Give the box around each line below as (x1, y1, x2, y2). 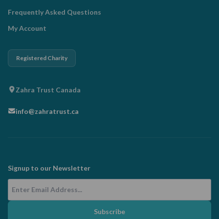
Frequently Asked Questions (8, 8, 101, 16)
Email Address (7, 179, 61, 190)
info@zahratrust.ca (16, 107, 79, 115)
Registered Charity (16, 54, 67, 62)
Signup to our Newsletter (8, 164, 90, 172)
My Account (8, 24, 46, 32)
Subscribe (94, 207, 125, 216)
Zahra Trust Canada (16, 85, 81, 94)
